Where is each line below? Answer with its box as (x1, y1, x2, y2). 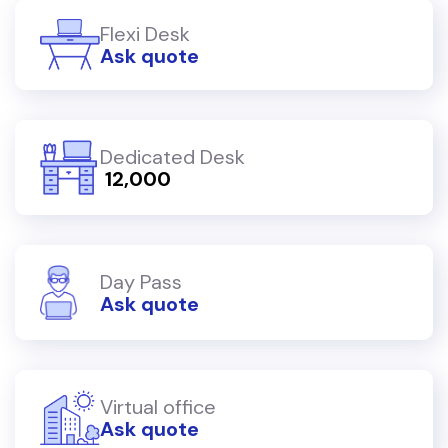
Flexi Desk (100, 20, 190, 47)
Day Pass (100, 268, 182, 295)
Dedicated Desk (100, 143, 245, 170)
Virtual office (100, 393, 216, 420)
